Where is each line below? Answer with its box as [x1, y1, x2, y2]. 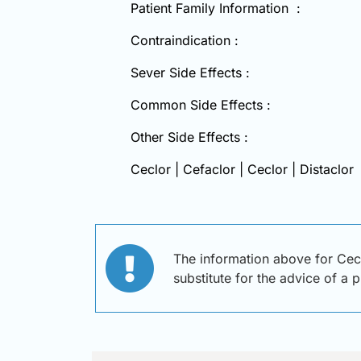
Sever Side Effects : [131, 64, 250, 81]
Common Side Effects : [131, 96, 271, 113]
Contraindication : [131, 31, 239, 48]
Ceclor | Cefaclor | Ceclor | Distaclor [131, 160, 354, 177]
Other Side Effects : [131, 128, 248, 145]
